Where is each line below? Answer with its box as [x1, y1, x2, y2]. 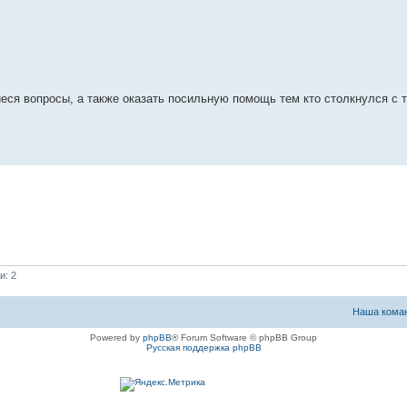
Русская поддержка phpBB [145, 342, 262, 353]
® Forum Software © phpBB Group [172, 333, 317, 343]
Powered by [90, 333, 143, 343]
